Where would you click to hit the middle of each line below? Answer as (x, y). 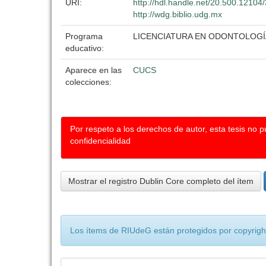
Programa (84, 36)
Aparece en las (94, 70)
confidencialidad (100, 141)
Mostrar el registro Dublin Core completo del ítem (161, 181)
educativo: (86, 48)
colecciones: (88, 82)
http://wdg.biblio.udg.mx (178, 14)
